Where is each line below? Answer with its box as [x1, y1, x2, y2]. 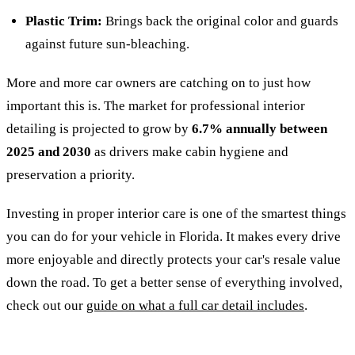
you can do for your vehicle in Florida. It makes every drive [6, 228, 341, 244]
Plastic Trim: [25, 13, 102, 29]
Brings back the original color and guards [102, 13, 338, 29]
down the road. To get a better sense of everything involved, [6, 274, 342, 290]
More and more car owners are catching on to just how [6, 74, 311, 90]
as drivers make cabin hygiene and [91, 143, 288, 159]
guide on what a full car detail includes [86, 297, 304, 313]
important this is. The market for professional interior [6, 97, 305, 113]
